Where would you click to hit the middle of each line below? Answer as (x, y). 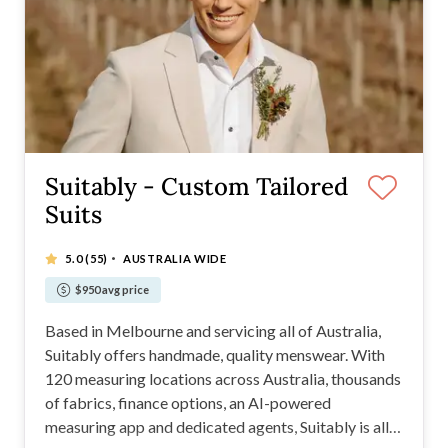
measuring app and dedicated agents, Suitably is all (217, 427)
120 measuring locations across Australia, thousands (223, 379)
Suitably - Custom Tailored (196, 187)
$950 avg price (112, 290)
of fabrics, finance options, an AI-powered (188, 403)
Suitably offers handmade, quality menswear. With (215, 355)
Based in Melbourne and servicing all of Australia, (213, 331)
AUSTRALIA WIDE (175, 259)
